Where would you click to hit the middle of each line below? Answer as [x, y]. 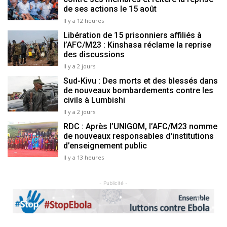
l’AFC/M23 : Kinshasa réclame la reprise [137, 45]
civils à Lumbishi [94, 100]
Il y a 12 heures [84, 21]
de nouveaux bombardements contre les [138, 91]
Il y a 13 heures [84, 158]
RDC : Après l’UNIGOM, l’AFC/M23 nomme [140, 127]
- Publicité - [113, 183]
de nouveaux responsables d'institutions [139, 136]
